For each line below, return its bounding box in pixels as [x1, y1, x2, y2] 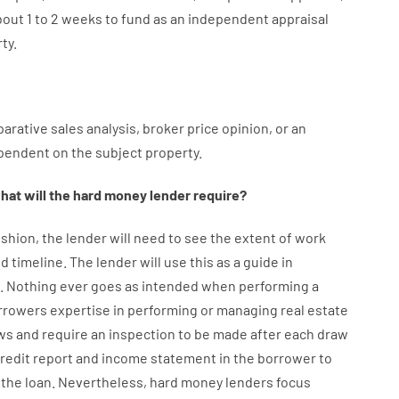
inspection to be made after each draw [108, 325, 348, 342]
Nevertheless [57, 373, 143, 390]
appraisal [271, 10, 329, 27]
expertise [49, 301, 110, 318]
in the [218, 349, 255, 366]
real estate [280, 301, 348, 318]
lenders [224, 373, 273, 390]
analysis [85, 119, 136, 136]
